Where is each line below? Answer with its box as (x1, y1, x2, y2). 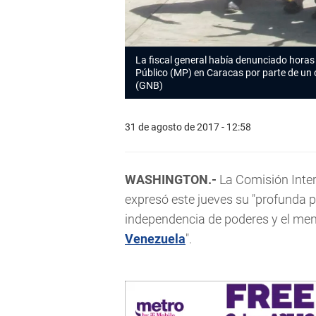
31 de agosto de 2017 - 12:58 (125, 121, 251, 133)
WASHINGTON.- (125, 172, 217, 188)
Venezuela (125, 231, 186, 247)
